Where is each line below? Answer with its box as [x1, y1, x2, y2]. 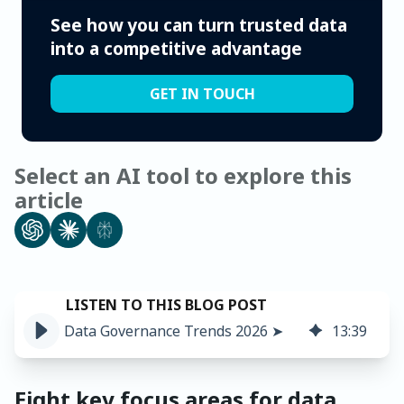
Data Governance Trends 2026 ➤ [64, 320, 283, 341]
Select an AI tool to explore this [14, 160, 352, 190]
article [14, 184, 83, 215]
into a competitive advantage [50, 35, 302, 60]
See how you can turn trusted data [50, 12, 347, 37]
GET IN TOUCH [149, 83, 255, 104]
